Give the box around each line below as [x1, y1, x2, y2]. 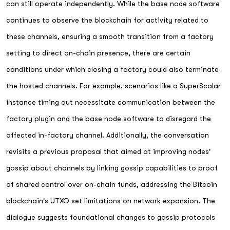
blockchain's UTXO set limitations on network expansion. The [6, 197, 215, 205]
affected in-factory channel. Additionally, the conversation [6, 131, 209, 139]
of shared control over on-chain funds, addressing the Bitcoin [6, 180, 217, 188]
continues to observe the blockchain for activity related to [6, 16, 208, 24]
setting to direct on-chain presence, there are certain [6, 49, 190, 57]
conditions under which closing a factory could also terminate [6, 65, 219, 73]
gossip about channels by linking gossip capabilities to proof [6, 164, 218, 172]
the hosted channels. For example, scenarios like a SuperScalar [6, 82, 221, 90]
